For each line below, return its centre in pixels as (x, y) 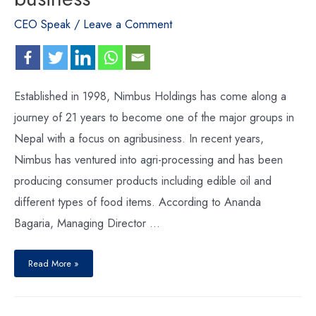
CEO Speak (42, 24)
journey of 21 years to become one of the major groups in (154, 117)
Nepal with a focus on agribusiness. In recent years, (139, 139)
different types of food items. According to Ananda (138, 202)
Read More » (54, 264)
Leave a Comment (128, 24)
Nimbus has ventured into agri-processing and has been (148, 160)
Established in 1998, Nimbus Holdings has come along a (150, 96)
